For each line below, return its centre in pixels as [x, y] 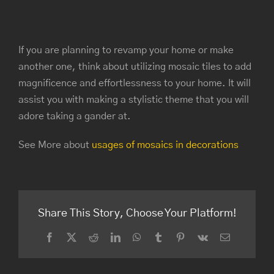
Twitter [89, 236]
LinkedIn [137, 236]
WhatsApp [161, 236]
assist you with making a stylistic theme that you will [134, 100]
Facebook [72, 236]
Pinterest [201, 236]
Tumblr [176, 236]
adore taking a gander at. [75, 117]
